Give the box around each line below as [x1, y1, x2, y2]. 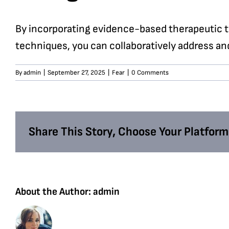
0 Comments [131, 68, 169, 77]
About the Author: [15, 186, 93, 198]
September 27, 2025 [48, 68, 105, 77]
